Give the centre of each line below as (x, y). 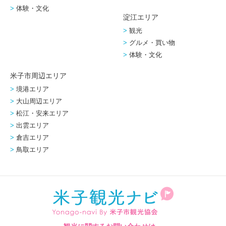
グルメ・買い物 (152, 43)
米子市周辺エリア (38, 76)
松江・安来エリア (42, 114)
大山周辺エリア (39, 101)
